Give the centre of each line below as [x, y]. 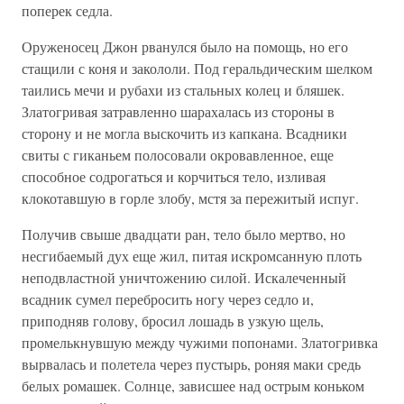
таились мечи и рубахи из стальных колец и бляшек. [183, 90]
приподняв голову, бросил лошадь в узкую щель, [173, 321]
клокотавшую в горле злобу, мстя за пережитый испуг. [190, 198]
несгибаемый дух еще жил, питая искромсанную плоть [192, 256]
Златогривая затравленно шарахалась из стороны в [178, 111]
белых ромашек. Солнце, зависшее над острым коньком [193, 386]
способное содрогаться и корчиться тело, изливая [174, 176]
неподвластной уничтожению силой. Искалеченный [184, 277]
